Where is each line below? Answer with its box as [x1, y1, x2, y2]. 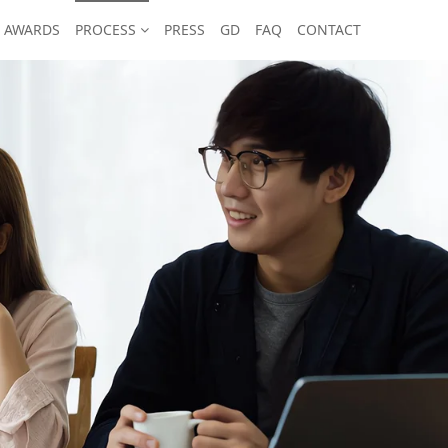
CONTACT [297, 20, 361, 39]
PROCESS [75, 20, 140, 39]
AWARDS [4, 20, 60, 39]
